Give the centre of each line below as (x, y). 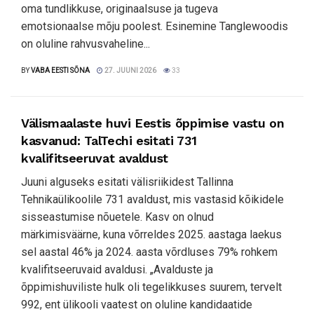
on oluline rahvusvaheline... (86, 44)
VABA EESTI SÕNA (60, 70)
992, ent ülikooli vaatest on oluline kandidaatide (137, 305)
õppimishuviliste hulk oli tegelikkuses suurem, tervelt (151, 287)
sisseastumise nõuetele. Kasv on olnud (117, 217)
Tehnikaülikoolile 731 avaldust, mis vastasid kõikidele (152, 199)
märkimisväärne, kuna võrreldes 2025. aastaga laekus (151, 234)
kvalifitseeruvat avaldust (95, 158)
